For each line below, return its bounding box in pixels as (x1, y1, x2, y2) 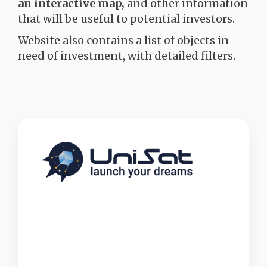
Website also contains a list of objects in (18, 33, 229, 47)
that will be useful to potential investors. (18, 12, 235, 26)
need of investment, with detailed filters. (18, 49, 235, 63)
